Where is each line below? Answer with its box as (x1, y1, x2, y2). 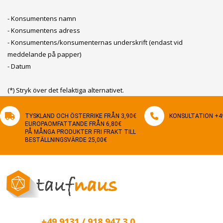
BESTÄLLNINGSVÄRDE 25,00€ (25, 136, 107, 143)
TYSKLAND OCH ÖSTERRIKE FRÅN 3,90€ (25, 112, 136, 119)
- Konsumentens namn (7, 14, 76, 23)
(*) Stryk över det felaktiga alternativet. (7, 86, 124, 95)
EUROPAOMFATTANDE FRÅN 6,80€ (25, 120, 121, 127)
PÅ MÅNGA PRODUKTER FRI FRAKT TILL (25, 128, 136, 135)
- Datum (7, 62, 31, 71)
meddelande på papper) (7, 50, 81, 59)
